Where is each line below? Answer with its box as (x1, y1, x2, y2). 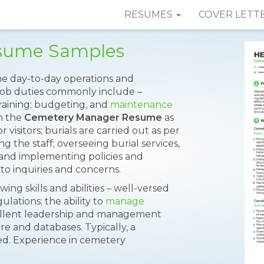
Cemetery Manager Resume (24, 112, 162, 123)
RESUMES (124, 9, 175, 20)
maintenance (110, 99, 173, 110)
